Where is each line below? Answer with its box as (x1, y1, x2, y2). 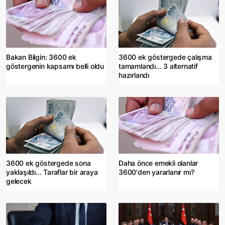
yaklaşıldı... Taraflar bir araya (6, 167, 98, 176)
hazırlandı (119, 70, 149, 79)
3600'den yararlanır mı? (119, 167, 194, 176)
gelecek (6, 176, 32, 185)
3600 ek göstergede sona (6, 158, 91, 167)
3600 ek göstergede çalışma (119, 52, 212, 61)
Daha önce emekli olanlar (119, 158, 198, 167)
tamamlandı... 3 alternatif (119, 61, 198, 70)
